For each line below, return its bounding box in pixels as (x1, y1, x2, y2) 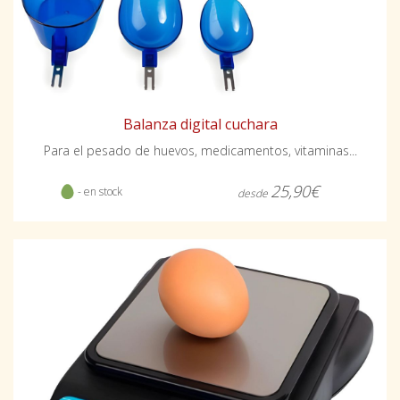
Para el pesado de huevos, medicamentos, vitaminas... (43, 142, 357, 160)
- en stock (74, 184, 122, 200)
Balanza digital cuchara (122, 114, 278, 135)
